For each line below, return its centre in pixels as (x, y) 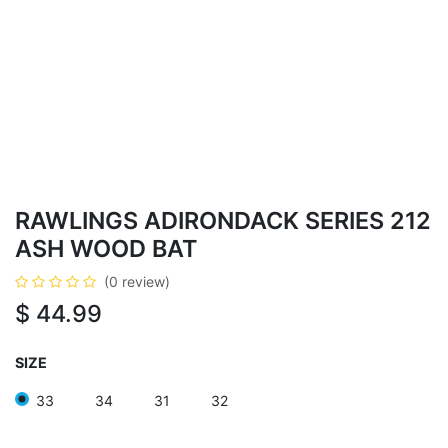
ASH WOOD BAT (106, 248)
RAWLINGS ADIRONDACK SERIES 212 (223, 220)
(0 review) (137, 281)
